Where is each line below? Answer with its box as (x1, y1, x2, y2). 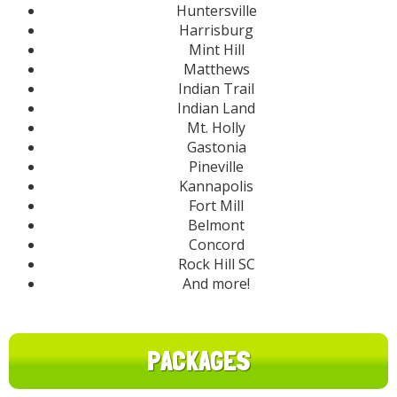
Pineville (189, 157, 244, 177)
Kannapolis (179, 176, 253, 197)
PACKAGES (146, 346, 251, 378)
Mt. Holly (187, 118, 245, 138)
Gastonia (186, 137, 246, 158)
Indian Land (177, 98, 255, 119)
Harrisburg (179, 20, 253, 41)
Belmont (188, 215, 245, 236)
